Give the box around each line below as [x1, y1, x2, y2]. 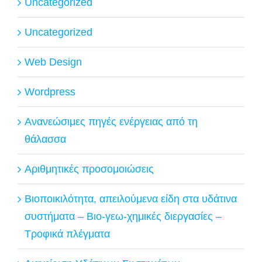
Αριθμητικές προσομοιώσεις [25, 163, 154, 175]
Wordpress [25, 85, 75, 98]
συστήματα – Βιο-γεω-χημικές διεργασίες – [25, 210, 222, 222]
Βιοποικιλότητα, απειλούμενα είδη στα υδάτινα [25, 192, 237, 205]
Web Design [25, 56, 82, 68]
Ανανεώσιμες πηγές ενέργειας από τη [25, 115, 198, 127]
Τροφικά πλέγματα [25, 227, 110, 240]
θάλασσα [25, 133, 66, 145]
